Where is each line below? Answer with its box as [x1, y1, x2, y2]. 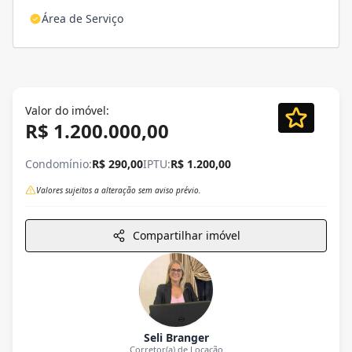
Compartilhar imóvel [132, 227, 240, 243]
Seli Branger [143, 329, 209, 345]
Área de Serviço [42, 10, 123, 26]
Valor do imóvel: [25, 102, 109, 118]
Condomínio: [25, 156, 92, 171]
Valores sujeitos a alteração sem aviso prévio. [36, 184, 201, 196]
